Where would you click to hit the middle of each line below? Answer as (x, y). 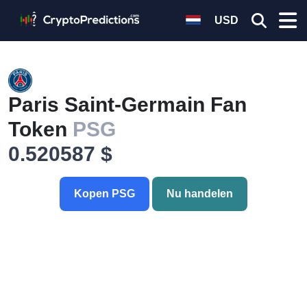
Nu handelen (200, 194)
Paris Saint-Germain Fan (127, 105)
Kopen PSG (105, 194)
